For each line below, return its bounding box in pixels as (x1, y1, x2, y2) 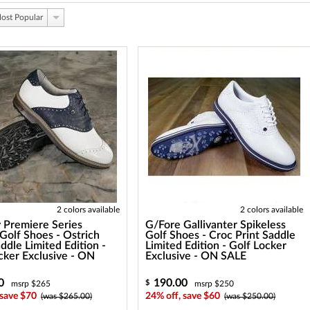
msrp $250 (194, 280, 235, 288)
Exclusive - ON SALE (145, 250, 247, 262)
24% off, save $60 (145, 291, 221, 301)
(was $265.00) (40, 292, 92, 300)
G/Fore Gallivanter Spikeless (145, 219, 286, 230)
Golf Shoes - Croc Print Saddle (145, 230, 296, 241)
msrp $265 (10, 280, 51, 288)
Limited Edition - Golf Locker (145, 240, 287, 251)
